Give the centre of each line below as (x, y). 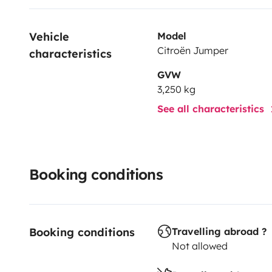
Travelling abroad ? (219, 231)
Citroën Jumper (192, 50)
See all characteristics (212, 108)
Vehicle (51, 36)
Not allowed (199, 246)
